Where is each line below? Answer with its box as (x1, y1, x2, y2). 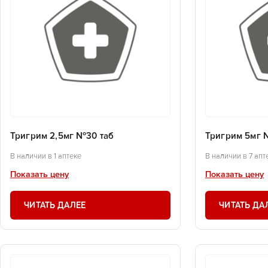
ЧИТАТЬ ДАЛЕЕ (24, 199, 86, 211)
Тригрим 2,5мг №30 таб (10, 132, 114, 141)
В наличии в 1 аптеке (10, 152, 81, 160)
